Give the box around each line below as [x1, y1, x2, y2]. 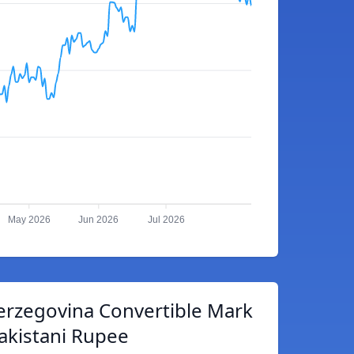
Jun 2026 [78, 214, 119, 226]
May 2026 [7, 214, 51, 226]
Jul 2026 [147, 214, 185, 226]
